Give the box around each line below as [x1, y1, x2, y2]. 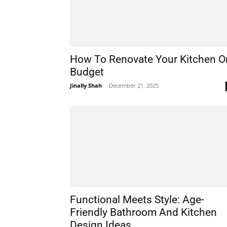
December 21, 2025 [109, 82, 159, 89]
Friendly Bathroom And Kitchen [70, 206, 217, 218]
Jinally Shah [70, 82, 102, 89]
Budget [70, 66, 104, 78]
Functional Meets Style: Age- [70, 194, 204, 206]
